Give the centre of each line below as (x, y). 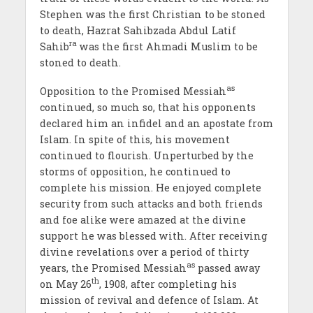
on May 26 (65, 284)
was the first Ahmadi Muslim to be (167, 46)
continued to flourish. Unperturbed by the (146, 155)
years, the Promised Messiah (113, 268)
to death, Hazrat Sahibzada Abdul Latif (138, 30)
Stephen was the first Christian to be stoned (152, 14)
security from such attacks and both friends (151, 203)
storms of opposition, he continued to (135, 171)
